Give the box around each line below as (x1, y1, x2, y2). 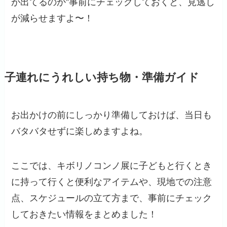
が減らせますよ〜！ (11, 13, 94, 24)
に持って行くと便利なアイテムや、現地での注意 (11, 177, 212, 187)
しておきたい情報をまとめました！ (11, 209, 158, 220)
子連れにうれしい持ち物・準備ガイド (4, 71, 199, 84)
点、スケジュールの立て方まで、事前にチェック (11, 193, 212, 204)
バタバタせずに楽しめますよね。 (11, 126, 148, 137)
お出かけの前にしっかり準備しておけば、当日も (11, 110, 212, 121)
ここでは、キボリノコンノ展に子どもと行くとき (11, 161, 212, 171)
